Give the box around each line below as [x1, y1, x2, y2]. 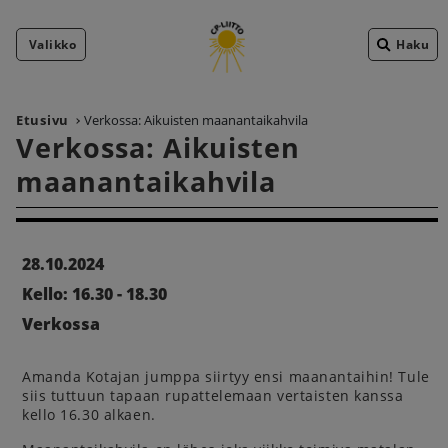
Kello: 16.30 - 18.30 [22, 283, 167, 305]
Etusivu [16, 111, 70, 129]
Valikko [29, 35, 77, 53]
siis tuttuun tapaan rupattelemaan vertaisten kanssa [22, 386, 404, 405]
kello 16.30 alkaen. [22, 405, 156, 424]
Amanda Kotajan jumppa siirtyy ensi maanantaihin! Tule [22, 367, 430, 386]
